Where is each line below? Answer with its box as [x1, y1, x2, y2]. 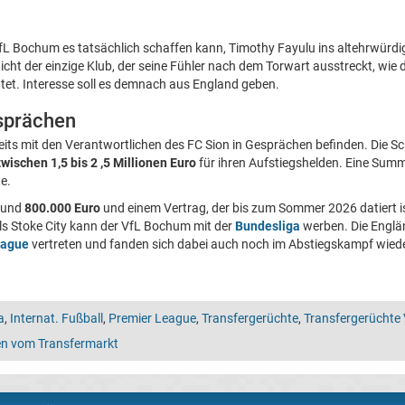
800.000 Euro [24, 200, 100, 215]
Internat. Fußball [10, 310, 103, 325]
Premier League [108, 310, 196, 325]
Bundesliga [235, 218, 300, 233]
